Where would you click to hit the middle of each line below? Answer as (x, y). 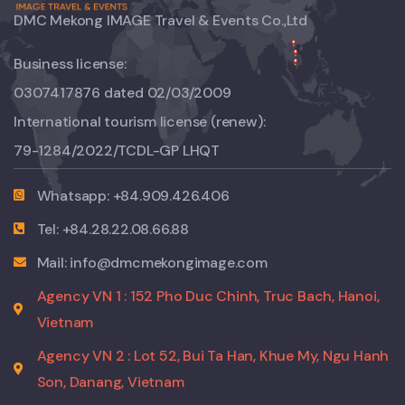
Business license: (70, 63)
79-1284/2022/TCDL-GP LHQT (117, 150)
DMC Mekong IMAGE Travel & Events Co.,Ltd (160, 20)
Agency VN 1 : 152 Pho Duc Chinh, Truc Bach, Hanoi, (208, 296)
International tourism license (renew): (140, 121)
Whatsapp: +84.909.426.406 (133, 195)
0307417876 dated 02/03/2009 (122, 92)
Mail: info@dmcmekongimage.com (152, 262)
